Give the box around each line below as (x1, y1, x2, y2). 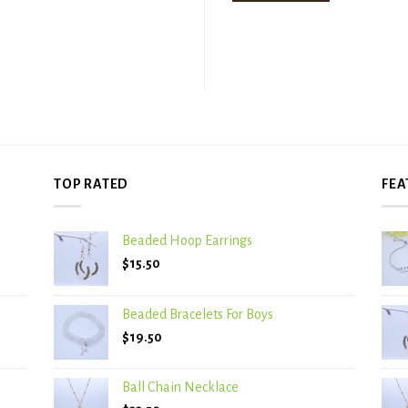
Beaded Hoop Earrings (122, 233, 252, 249)
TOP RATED (54, 176, 129, 191)
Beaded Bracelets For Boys (122, 307, 273, 322)
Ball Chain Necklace (122, 380, 239, 395)
